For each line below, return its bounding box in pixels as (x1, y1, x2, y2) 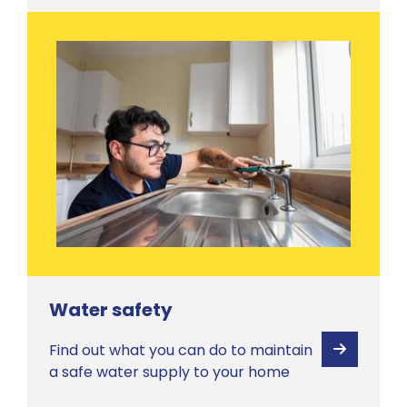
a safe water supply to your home (49, 361, 290, 382)
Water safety (49, 296, 173, 323)
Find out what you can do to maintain (49, 339, 313, 361)
